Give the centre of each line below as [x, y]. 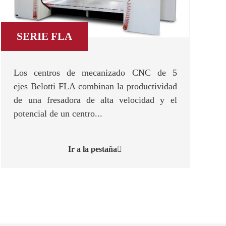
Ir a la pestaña [93, 149]
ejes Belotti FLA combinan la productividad [95, 86]
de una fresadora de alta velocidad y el [95, 100]
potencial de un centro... [58, 114]
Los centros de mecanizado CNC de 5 [95, 73]
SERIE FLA [45, 36]
